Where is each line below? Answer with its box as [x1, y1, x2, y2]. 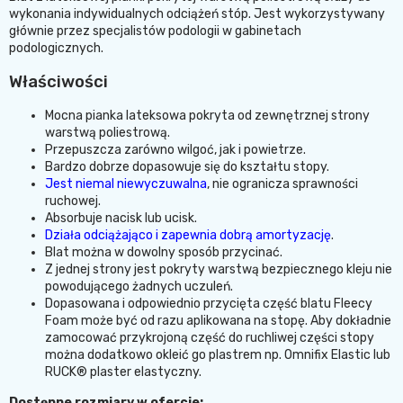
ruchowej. [45, 193, 101, 209]
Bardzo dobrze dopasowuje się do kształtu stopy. [45, 159, 329, 175]
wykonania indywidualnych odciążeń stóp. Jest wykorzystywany [9, 6, 385, 22]
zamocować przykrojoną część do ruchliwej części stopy [45, 330, 374, 345]
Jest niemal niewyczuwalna [45, 176, 207, 192]
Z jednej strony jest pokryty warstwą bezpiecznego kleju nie [45, 262, 392, 277]
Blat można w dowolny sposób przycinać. [45, 245, 282, 260]
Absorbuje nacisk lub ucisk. [45, 210, 197, 226]
